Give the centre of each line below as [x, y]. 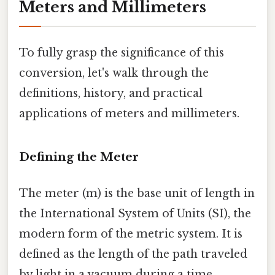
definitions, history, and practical [111, 94]
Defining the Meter [79, 157]
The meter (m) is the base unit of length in [137, 194]
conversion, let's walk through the [114, 73]
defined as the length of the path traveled [133, 254]
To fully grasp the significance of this [122, 53]
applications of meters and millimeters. [129, 114]
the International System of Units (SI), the [135, 214]
